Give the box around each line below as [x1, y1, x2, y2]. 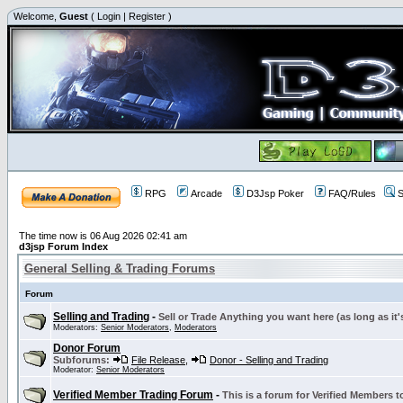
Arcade [191, 188, 222, 199]
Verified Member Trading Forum [53, 389, 213, 401]
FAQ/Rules [328, 188, 376, 199]
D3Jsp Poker [246, 188, 304, 199]
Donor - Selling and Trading [210, 354, 328, 365]
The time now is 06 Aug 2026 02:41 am [19, 230, 187, 241]
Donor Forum [53, 342, 121, 354]
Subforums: [53, 354, 110, 365]
